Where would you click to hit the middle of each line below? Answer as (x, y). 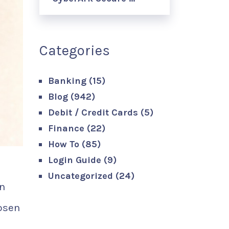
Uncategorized (81, 176)
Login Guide (75, 160)
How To (64, 144)
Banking (67, 81)
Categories (75, 50)
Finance (66, 128)
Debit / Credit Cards (93, 112)
